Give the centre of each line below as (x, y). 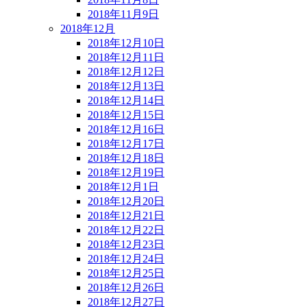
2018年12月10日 (126, 42)
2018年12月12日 (126, 71)
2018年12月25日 (126, 273)
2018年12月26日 (126, 287)
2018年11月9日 (123, 14)
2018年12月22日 (126, 230)
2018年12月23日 (126, 244)
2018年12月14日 (126, 100)
